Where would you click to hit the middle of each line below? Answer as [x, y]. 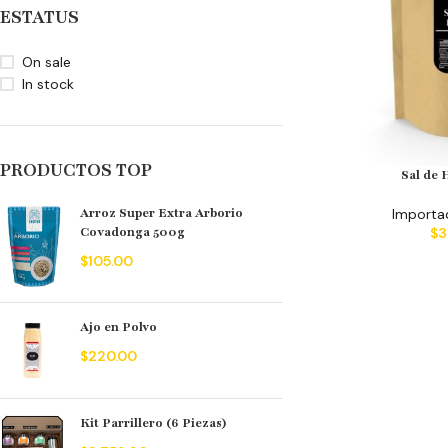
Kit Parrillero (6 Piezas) [153, 423]
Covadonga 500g [132, 232]
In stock [48, 84]
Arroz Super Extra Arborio [161, 213]
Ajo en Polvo [118, 327]
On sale [46, 62]
